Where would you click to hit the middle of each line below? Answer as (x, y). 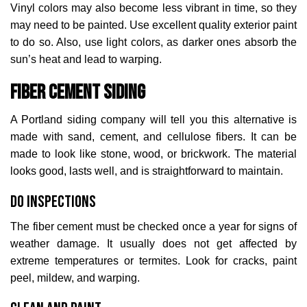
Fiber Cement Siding (78, 93)
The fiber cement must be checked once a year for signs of (153, 226)
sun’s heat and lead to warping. (86, 59)
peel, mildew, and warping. (75, 278)
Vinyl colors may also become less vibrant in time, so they (153, 8)
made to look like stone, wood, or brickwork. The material (153, 154)
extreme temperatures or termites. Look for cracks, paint (153, 261)
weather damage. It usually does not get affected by (153, 244)
